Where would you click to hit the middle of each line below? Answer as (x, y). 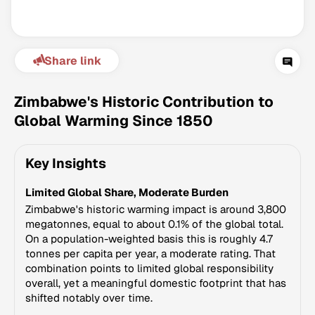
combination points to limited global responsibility (149, 268)
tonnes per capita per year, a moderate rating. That (150, 253)
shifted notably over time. (89, 298)
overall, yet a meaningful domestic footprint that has (156, 283)
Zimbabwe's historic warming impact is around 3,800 (156, 209)
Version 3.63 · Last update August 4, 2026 (154, 175)
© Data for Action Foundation (154, 189)
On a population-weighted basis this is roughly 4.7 (149, 239)
